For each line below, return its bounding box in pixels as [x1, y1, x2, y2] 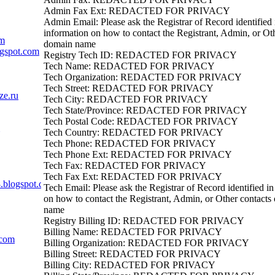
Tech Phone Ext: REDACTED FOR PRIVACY [44, 149, 232, 160]
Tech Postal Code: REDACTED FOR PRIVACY [44, 116, 238, 126]
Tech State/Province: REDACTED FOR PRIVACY [44, 105, 247, 115]
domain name [44, 39, 96, 49]
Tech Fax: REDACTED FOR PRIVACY [44, 160, 206, 171]
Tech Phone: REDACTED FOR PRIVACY [44, 138, 216, 149]
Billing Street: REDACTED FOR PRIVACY [44, 249, 221, 259]
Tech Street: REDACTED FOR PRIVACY [44, 83, 214, 93]
